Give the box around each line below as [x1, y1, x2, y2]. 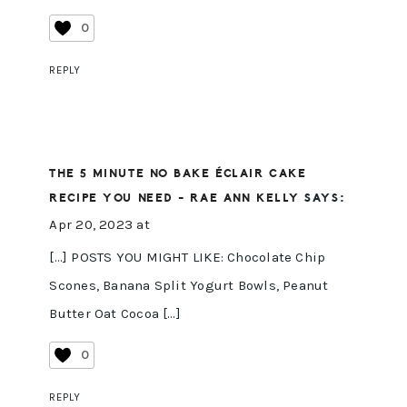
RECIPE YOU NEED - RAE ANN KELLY [49, 191, 300, 206]
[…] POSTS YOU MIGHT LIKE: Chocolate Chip [49, 249, 326, 266]
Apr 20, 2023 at [49, 216, 150, 233]
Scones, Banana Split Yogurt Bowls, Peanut [49, 277, 329, 294]
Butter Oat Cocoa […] [49, 305, 181, 323]
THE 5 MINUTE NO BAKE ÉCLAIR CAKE [49, 166, 307, 182]
